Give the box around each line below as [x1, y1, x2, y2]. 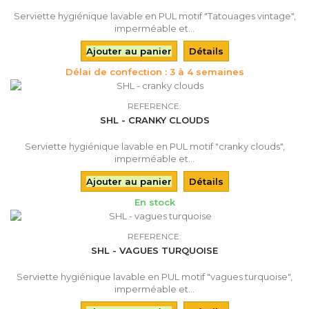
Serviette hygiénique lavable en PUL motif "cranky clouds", [24, 140, 285, 152]
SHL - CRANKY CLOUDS [99, 114, 210, 126]
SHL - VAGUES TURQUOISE [91, 244, 218, 256]
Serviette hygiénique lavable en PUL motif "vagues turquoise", [17, 270, 292, 282]
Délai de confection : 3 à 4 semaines [65, 66, 244, 77]
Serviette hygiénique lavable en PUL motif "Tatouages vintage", [13, 10, 296, 21]
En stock [134, 196, 175, 208]
